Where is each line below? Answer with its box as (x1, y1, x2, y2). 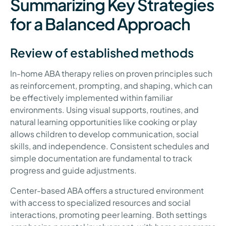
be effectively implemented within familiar (10, 92, 173, 103)
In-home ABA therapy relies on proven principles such (10, 68, 212, 79)
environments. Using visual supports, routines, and (10, 104, 199, 116)
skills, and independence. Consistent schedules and (10, 141, 209, 152)
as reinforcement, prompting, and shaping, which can (10, 80, 212, 91)
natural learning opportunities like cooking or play (10, 117, 197, 128)
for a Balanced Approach (10, 14, 191, 34)
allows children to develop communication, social (10, 129, 199, 140)
